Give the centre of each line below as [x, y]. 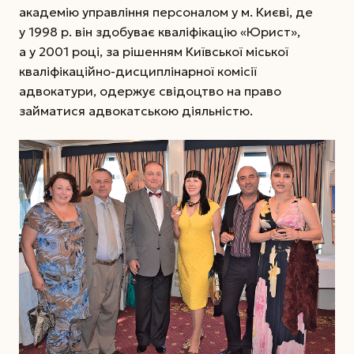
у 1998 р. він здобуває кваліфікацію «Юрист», [160, 31]
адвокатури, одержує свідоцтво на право [150, 90]
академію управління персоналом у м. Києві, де [166, 11]
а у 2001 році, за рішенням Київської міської [154, 51]
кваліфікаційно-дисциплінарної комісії [138, 71]
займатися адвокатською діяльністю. [136, 110]
